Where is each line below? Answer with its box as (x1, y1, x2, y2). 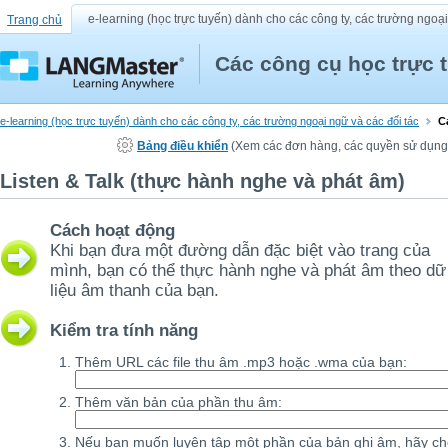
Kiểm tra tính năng (50, 321, 198, 340)
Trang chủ (7, 13, 63, 27)
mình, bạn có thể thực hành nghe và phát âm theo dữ (50, 261, 446, 280)
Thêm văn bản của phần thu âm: (75, 394, 282, 410)
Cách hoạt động (50, 221, 175, 240)
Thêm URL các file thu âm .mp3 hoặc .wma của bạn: (75, 354, 407, 370)
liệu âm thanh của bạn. (50, 281, 219, 300)
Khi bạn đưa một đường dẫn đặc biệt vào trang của (50, 241, 430, 260)
